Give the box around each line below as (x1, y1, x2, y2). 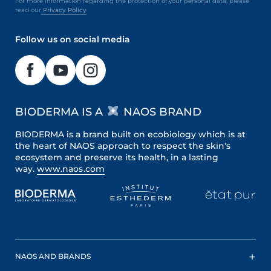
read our (15, 5, 41, 14)
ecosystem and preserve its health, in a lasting (15, 151, 218, 163)
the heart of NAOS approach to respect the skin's (15, 140, 230, 151)
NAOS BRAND (120, 105, 201, 119)
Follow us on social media (15, 33, 131, 45)
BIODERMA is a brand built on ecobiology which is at (15, 128, 246, 140)
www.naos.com (37, 163, 105, 174)
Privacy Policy (41, 5, 87, 14)
